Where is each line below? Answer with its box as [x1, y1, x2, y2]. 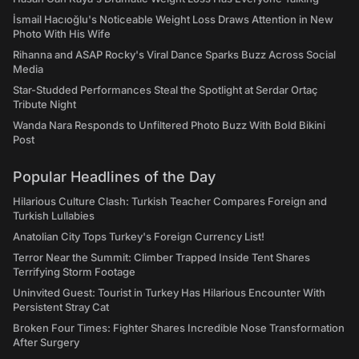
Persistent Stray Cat [13, 301, 109, 314]
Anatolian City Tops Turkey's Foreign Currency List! [13, 230, 264, 244]
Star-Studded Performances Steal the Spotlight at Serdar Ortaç [13, 83, 318, 97]
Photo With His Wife [13, 27, 111, 41]
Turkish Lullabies [13, 209, 95, 223]
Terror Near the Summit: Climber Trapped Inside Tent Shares [13, 251, 310, 264]
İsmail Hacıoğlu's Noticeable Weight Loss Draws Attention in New [13, 13, 333, 26]
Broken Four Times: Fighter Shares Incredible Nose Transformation [13, 321, 345, 335]
